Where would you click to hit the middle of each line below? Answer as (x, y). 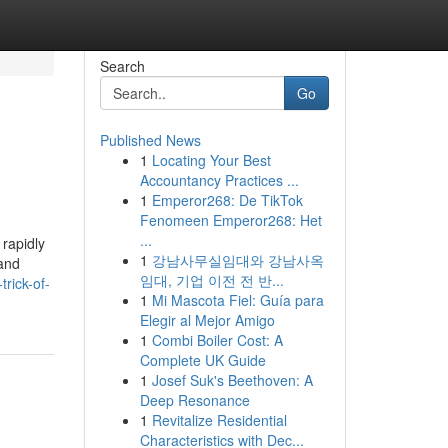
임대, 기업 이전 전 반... (211, 280)
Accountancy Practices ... (219, 180)
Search (122, 66)
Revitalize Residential (219, 420)
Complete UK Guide (202, 360)
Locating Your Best (211, 160)
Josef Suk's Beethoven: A (232, 380)
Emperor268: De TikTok (227, 200)
